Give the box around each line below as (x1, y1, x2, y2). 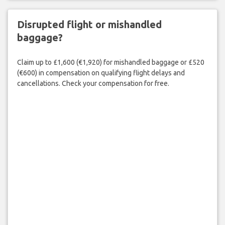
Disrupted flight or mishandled (17, 19, 162, 31)
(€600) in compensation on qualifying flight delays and (17, 68, 185, 77)
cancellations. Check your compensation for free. (17, 79, 169, 87)
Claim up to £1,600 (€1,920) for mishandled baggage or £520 (17, 58, 204, 66)
